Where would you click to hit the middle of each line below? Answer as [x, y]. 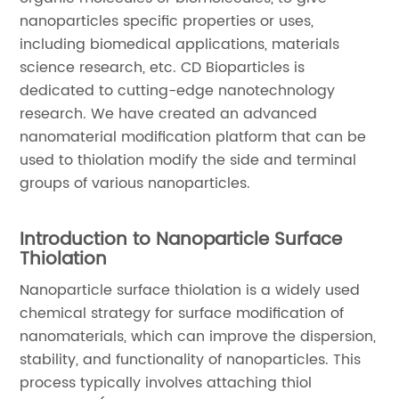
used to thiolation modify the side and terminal [188, 160]
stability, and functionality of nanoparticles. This [191, 360]
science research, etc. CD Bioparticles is [163, 68]
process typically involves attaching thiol [166, 383]
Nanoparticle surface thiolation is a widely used [190, 290]
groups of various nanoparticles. [135, 183]
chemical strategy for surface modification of [182, 313]
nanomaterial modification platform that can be [193, 137]
